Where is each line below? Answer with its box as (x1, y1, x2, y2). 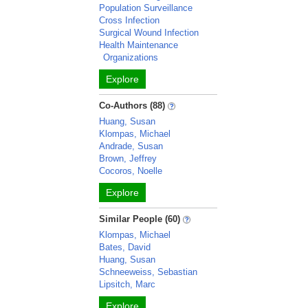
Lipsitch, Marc (99, 279, 156, 289)
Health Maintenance (99, 40, 179, 50)
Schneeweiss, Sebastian (99, 267, 198, 277)
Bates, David (99, 242, 151, 252)
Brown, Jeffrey (99, 153, 157, 164)
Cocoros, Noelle (99, 166, 163, 176)
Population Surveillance (99, 3, 193, 13)
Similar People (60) (99, 214, 181, 224)
